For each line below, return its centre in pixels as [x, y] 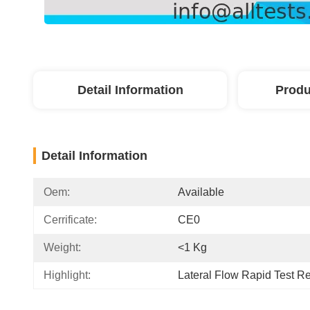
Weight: [62, 247]
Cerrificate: [70, 220]
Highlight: [67, 275]
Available [201, 192]
